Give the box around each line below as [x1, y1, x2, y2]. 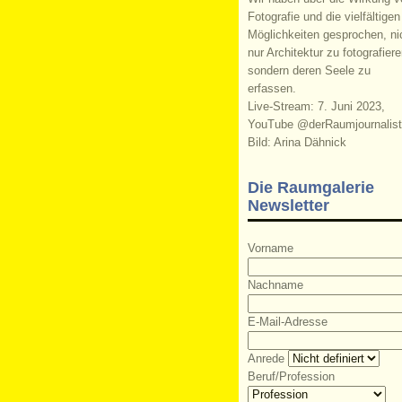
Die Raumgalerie [247, 179, 374, 197]
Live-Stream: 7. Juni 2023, [247, 100, 385, 114]
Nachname [247, 279, 303, 293]
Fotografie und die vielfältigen [247, 11, 400, 24]
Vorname [247, 242, 293, 256]
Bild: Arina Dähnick [247, 136, 346, 150]
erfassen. [247, 83, 296, 96]
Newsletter [247, 197, 329, 215]
